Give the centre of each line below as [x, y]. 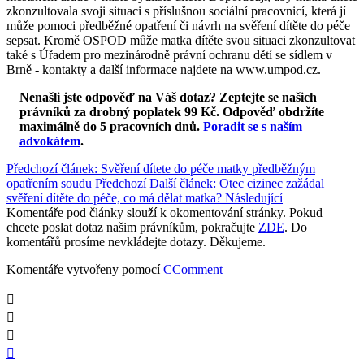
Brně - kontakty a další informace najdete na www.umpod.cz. [164, 69]
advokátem [50, 141]
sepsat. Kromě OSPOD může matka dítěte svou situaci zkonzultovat [181, 40]
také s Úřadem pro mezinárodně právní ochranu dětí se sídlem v [169, 54]
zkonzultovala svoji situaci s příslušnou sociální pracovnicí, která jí [176, 11]
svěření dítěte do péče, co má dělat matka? [116, 197]
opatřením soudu [51, 183]
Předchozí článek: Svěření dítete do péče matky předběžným [161, 168]
